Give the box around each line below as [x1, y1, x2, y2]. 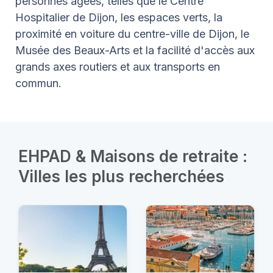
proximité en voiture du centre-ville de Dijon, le [15, 27, 249, 40]
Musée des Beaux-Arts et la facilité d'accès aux [15, 43, 255, 57]
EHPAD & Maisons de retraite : [18, 146, 247, 166]
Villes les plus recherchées [18, 166, 224, 186]
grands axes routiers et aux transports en [15, 60, 220, 73]
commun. [15, 76, 62, 90]
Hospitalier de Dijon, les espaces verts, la [15, 10, 222, 24]
